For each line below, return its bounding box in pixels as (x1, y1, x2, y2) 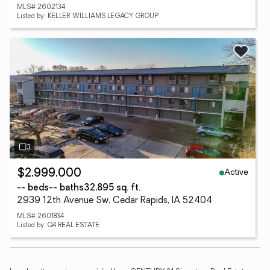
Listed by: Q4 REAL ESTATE (17, 222, 99, 229)
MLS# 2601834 (17, 213, 64, 220)
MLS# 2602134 (17, 4, 65, 11)
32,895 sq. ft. (84, 184, 140, 193)
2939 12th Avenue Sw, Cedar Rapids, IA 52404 (17, 196, 212, 206)
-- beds (17, 184, 49, 193)
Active (224, 168, 248, 177)
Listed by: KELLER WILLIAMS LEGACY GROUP (17, 13, 159, 20)
